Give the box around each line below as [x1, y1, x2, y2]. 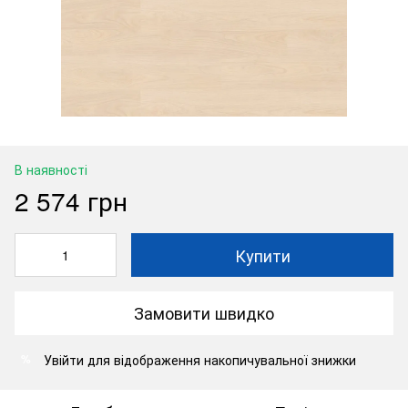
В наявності [15, 159, 87, 178]
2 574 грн [15, 181, 127, 219]
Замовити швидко [134, 301, 274, 325]
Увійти [44, 350, 84, 369]
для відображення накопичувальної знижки [84, 350, 356, 369]
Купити [234, 242, 291, 267]
